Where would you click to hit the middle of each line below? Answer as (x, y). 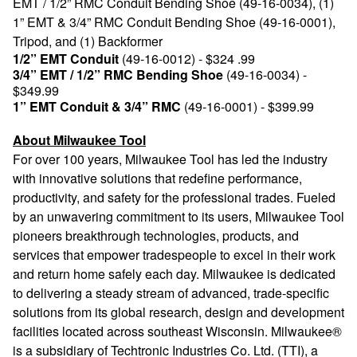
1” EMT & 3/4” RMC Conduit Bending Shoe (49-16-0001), (174, 22)
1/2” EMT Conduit (66, 59)
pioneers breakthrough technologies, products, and (156, 235)
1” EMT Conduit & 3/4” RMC (97, 106)
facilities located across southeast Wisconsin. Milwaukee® (177, 331)
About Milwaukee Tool (79, 140)
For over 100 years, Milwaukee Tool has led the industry (170, 159)
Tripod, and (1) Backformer (88, 41)
